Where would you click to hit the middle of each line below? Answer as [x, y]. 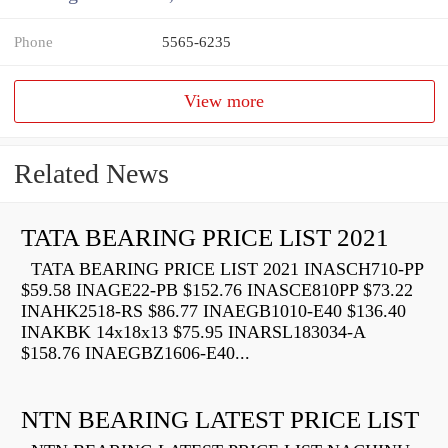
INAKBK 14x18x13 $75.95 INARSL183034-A [193, 332]
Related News [91, 174]
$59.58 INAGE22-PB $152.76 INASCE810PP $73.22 [217, 290]
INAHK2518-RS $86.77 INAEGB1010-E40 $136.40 [213, 311]
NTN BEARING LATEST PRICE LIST [220, 420]
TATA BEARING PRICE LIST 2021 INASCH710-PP [222, 269]
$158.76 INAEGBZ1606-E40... [135, 353]
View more [224, 101]
